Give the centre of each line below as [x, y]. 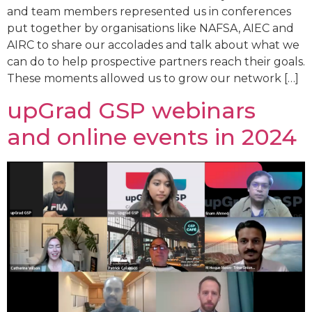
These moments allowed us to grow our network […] [153, 79]
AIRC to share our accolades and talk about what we [153, 45]
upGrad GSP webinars [131, 110]
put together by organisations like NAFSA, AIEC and [150, 29]
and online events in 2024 [152, 136]
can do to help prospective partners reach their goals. [156, 62]
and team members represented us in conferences [149, 12]
